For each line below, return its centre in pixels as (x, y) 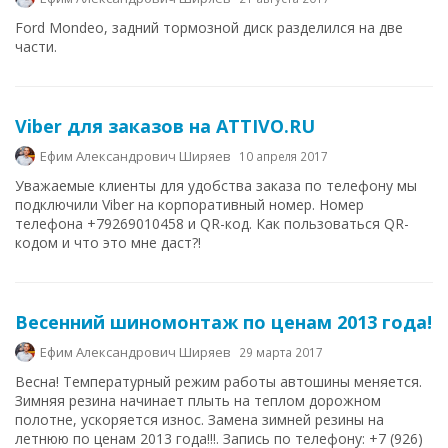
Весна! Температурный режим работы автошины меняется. (218, 381)
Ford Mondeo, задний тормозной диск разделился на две (209, 27)
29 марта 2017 (281, 352)
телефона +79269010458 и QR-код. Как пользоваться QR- (212, 223)
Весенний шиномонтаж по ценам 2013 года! (223, 322)
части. (36, 46)
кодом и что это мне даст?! (108, 242)
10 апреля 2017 (283, 156)
